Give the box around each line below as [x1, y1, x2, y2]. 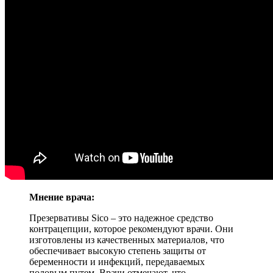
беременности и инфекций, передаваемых [29, 256, 205, 267]
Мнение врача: [29, 191, 94, 202]
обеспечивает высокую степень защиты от [29, 245, 206, 256]
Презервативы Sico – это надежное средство [29, 212, 213, 223]
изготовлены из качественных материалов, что [29, 234, 224, 245]
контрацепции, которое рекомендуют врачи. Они [29, 223, 233, 234]
